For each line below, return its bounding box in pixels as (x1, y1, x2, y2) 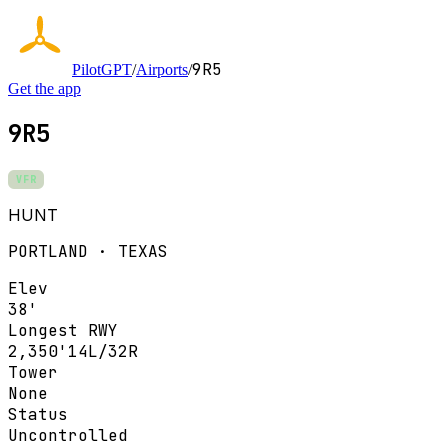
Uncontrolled (8, 424, 128, 446)
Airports (136, 61, 188, 78)
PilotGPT (72, 61, 132, 78)
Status (8, 403, 68, 425)
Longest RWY (8, 319, 118, 341)
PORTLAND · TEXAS (8, 240, 168, 262)
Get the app (8, 80, 81, 97)
